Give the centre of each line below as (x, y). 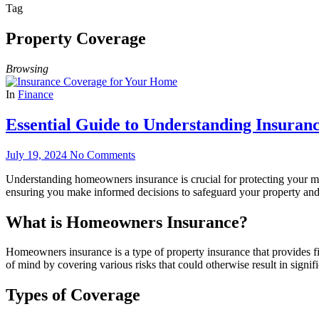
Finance (36, 94)
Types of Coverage (73, 295)
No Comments (103, 155)
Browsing (27, 68)
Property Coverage (76, 38)
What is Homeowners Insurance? (127, 222)
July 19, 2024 (36, 155)
